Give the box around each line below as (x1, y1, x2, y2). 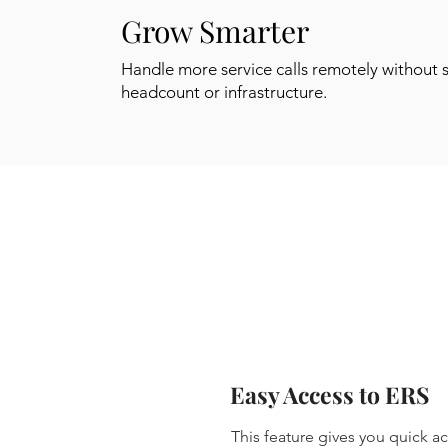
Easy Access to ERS (230, 379, 429, 410)
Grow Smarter (121, 11, 309, 51)
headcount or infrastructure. (121, 82, 327, 102)
